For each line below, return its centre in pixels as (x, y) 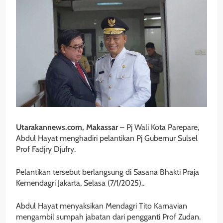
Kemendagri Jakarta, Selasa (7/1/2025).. (80, 183)
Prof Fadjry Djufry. (46, 149)
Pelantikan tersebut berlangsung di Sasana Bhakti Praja (108, 172)
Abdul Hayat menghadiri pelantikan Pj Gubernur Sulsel (107, 138)
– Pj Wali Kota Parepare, (159, 127)
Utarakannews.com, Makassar (67, 127)
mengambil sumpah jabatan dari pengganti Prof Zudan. (108, 217)
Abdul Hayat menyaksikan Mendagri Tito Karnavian (102, 206)
